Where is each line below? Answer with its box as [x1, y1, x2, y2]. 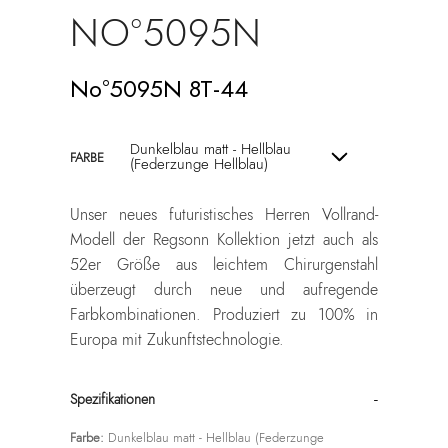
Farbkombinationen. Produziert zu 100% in [70, 303, 378, 327]
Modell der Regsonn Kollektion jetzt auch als [70, 228, 378, 252]
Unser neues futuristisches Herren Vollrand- [70, 203, 378, 227]
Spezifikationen [70, 389, 155, 410]
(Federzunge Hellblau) [130, 153, 268, 176]
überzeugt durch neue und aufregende [70, 278, 378, 302]
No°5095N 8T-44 [70, 71, 248, 105]
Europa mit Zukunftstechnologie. [70, 328, 284, 352]
